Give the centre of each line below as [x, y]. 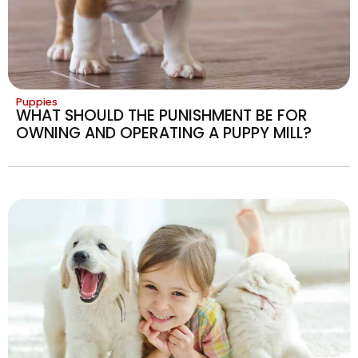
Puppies [37, 101]
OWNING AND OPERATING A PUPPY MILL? [164, 133]
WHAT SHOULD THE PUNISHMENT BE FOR [162, 115]
